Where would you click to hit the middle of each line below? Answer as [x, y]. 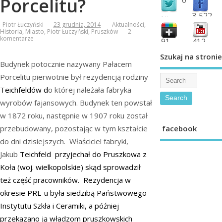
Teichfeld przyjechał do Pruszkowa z [83, 154]
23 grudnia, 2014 [77, 25]
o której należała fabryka [90, 90]
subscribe [203, 51]
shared [169, 51]
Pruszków [105, 32]
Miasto [35, 32]
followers [171, 18]
